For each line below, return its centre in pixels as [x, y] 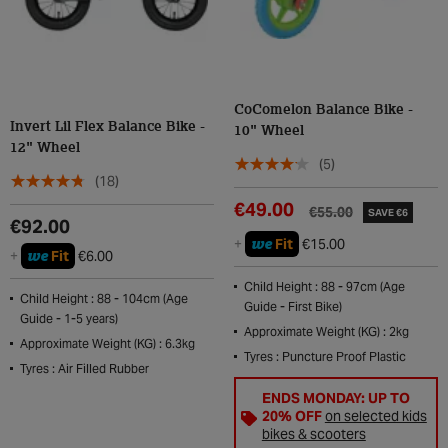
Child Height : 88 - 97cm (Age [324, 286]
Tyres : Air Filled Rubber [84, 368]
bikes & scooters [313, 434]
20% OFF [291, 416]
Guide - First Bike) [293, 306]
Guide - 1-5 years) [69, 318]
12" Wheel [45, 148]
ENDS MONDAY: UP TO [335, 398]
